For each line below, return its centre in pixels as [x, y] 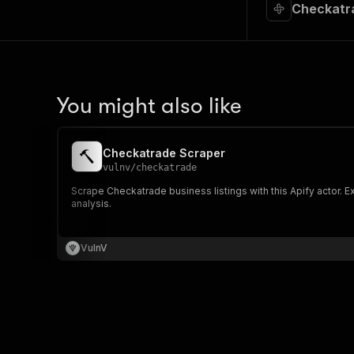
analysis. [91, 203]
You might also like [149, 106]
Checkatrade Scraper [164, 153]
